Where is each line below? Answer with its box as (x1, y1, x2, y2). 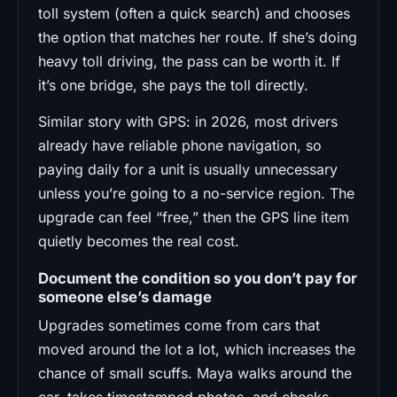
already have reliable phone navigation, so (38, 136, 322, 154)
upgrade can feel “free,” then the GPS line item (38, 207, 349, 226)
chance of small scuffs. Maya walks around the (38, 363, 352, 382)
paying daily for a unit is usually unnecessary (38, 160, 338, 178)
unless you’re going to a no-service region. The (38, 183, 354, 202)
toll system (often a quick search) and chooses (38, 4, 350, 22)
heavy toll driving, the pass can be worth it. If (38, 51, 340, 70)
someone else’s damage (38, 287, 212, 306)
